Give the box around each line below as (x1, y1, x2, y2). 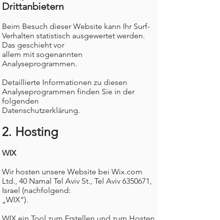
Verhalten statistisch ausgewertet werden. (2, 31, 145, 40)
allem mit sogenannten (2, 50, 82, 59)
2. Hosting (2, 124, 58, 139)
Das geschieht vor (2, 40, 64, 50)
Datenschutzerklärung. (2, 106, 80, 115)
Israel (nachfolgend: (2, 186, 71, 195)
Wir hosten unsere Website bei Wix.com (2, 167, 142, 176)
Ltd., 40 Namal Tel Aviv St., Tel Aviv (2, 176, 122, 186)
